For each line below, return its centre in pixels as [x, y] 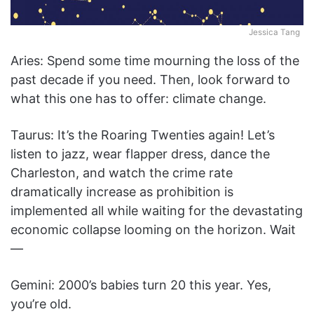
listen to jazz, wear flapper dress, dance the [140, 154]
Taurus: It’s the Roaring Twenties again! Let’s [143, 135]
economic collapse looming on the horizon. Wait [153, 230]
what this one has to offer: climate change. [138, 99]
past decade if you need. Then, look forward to [150, 80]
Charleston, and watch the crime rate [122, 173]
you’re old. [43, 304]
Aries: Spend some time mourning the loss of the [155, 61]
